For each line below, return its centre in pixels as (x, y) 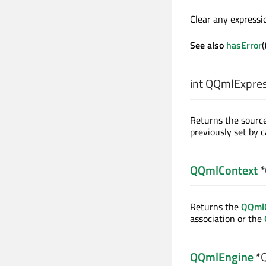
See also (208, 45)
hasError (244, 45)
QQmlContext (224, 170)
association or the (227, 218)
